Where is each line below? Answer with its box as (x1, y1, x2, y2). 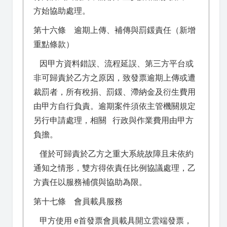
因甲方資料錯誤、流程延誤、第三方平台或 (33, 59, 194, 68)
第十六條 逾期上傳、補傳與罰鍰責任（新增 (33, 26, 196, 34)
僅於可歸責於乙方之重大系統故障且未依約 (33, 149, 194, 158)
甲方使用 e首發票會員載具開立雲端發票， (33, 216, 192, 225)
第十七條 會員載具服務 (33, 197, 123, 206)
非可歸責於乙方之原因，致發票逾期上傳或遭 (33, 73, 196, 82)
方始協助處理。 (33, 7, 90, 15)
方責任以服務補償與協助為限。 (33, 178, 147, 186)
